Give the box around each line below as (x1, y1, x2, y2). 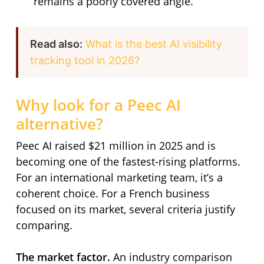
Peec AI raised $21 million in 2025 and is (15, 138, 216, 153)
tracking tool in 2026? (29, 54, 140, 67)
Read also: (29, 38, 82, 50)
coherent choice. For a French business (15, 186, 210, 200)
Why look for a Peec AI (15, 94, 181, 115)
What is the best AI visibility (85, 38, 222, 50)
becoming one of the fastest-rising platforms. (15, 154, 240, 169)
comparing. (15, 218, 72, 232)
